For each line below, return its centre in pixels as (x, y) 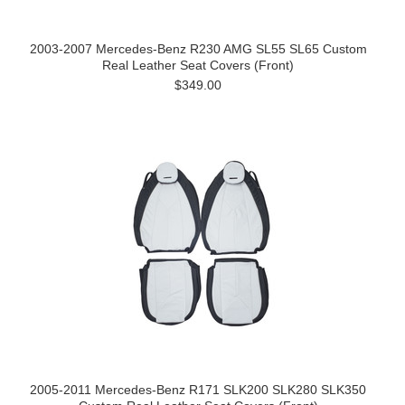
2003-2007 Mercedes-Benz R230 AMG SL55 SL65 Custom (198, 49)
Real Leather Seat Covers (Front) (198, 65)
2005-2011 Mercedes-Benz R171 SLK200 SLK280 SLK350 (198, 390)
